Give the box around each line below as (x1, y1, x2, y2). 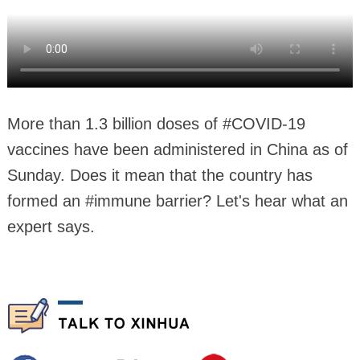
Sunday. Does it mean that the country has (6, 166, 313, 184)
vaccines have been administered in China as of (6, 140, 348, 158)
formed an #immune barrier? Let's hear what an (6, 191, 348, 210)
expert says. (6, 217, 95, 235)
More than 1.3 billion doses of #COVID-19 (6, 114, 305, 133)
